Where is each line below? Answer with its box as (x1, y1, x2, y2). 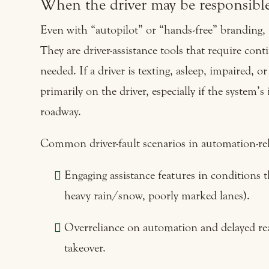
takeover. (64, 241, 106, 255)
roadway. (40, 104, 82, 118)
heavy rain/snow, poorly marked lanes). (64, 189, 250, 202)
